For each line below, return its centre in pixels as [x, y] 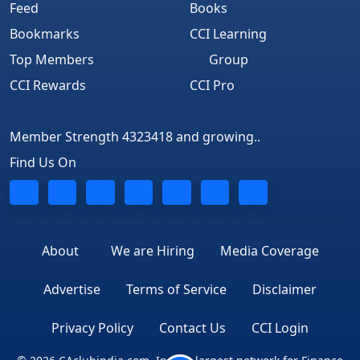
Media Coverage [269, 251]
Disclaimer [284, 290]
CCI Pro [212, 86]
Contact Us [192, 328]
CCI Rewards [48, 86]
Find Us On [43, 163]
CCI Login [280, 328]
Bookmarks [45, 34]
